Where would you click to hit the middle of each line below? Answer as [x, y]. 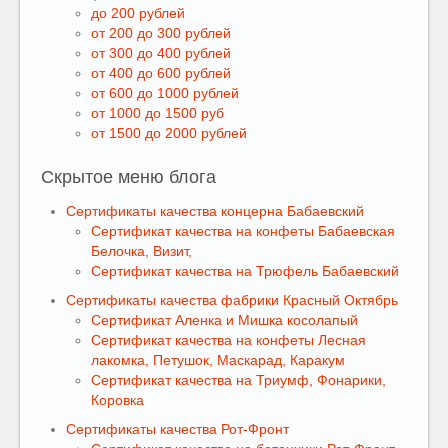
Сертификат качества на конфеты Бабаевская [243, 231]
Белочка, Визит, [141, 251]
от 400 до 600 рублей [161, 73]
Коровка [117, 400]
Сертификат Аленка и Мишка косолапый [224, 320]
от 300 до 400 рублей [161, 53]
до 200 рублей [138, 13]
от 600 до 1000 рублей [165, 93]
